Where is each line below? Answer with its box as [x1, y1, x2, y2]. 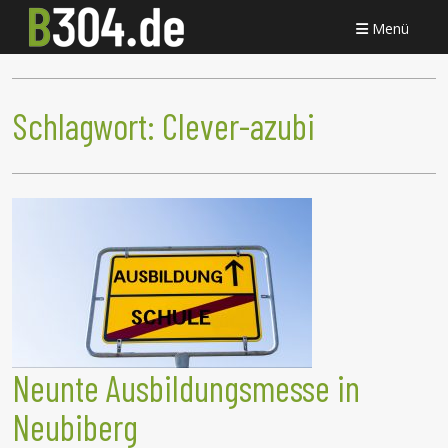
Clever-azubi [162, 104, 315, 148]
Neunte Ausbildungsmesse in [12, 366, 360, 410]
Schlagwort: [12, 104, 162, 148]
